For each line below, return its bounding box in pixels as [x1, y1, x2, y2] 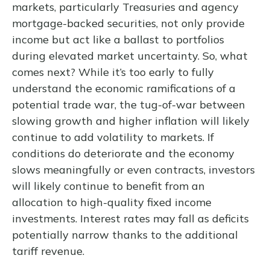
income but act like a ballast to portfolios [12, 33, 224, 47]
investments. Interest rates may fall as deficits [12, 212, 249, 226]
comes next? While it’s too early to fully [12, 65, 214, 80]
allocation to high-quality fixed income [12, 195, 212, 210]
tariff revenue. [12, 244, 84, 259]
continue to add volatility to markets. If [12, 130, 214, 145]
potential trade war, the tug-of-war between [12, 98, 245, 112]
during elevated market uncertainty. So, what [12, 49, 248, 63]
